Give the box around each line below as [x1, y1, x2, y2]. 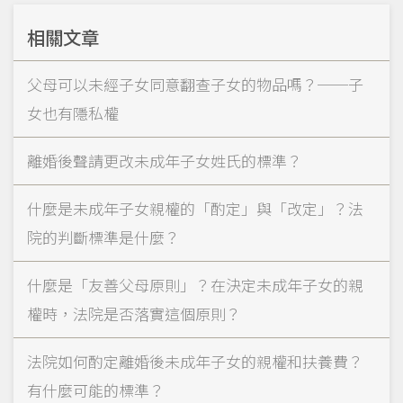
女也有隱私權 [27, 101, 119, 124]
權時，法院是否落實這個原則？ [27, 301, 241, 325]
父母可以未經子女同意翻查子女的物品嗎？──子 [27, 72, 363, 95]
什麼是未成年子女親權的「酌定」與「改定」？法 [27, 196, 363, 219]
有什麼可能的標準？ [27, 378, 165, 401]
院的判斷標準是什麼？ [27, 225, 180, 248]
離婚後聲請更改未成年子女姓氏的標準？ [27, 148, 302, 172]
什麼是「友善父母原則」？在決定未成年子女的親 [27, 273, 363, 296]
